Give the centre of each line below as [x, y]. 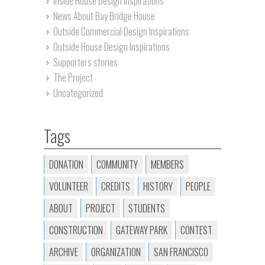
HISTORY [158, 186]
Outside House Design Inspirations [111, 47]
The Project [73, 77]
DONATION [66, 164]
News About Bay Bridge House [104, 16]
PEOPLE [198, 186]
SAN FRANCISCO [181, 252]
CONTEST [196, 230]
